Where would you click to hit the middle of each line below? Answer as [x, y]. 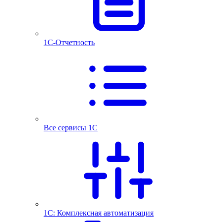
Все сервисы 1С [71, 128]
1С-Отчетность [69, 42]
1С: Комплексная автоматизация [99, 213]
